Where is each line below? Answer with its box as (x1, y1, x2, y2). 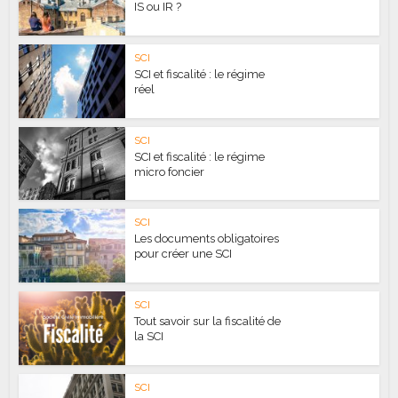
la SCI (134, 330, 164, 344)
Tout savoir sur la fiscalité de (134, 314, 282, 329)
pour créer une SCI (134, 247, 233, 261)
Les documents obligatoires (134, 232, 280, 246)
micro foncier (134, 164, 205, 179)
